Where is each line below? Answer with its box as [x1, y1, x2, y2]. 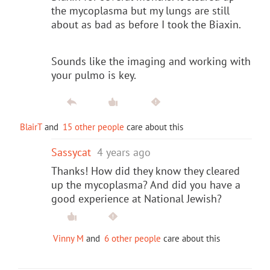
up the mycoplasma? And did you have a [51, 177, 240, 192]
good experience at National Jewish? [51, 191, 222, 206]
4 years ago [97, 145, 151, 159]
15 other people [63, 121, 124, 133]
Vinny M [53, 232, 84, 244]
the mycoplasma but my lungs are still [51, 3, 230, 17]
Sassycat [51, 145, 91, 159]
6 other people [104, 232, 161, 244]
